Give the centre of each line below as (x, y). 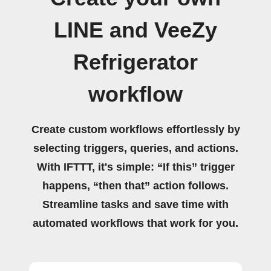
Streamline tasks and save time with (135, 204)
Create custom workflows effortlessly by (135, 129)
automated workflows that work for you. (135, 223)
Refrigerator (135, 62)
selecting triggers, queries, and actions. (135, 148)
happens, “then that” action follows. (135, 186)
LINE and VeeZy (135, 30)
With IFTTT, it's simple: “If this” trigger (135, 167)
